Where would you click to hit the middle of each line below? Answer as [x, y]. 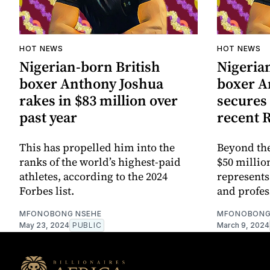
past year [48, 118]
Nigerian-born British [90, 67]
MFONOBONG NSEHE [61, 214]
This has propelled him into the [97, 148]
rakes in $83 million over [99, 101]
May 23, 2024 [44, 225]
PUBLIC [87, 225]
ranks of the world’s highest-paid [100, 162]
